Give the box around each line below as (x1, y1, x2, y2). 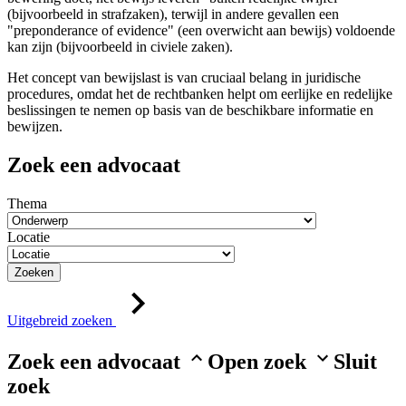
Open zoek (208, 349, 306, 373)
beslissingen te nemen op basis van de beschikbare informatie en (7, 102, 373, 119)
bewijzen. (7, 119, 63, 135)
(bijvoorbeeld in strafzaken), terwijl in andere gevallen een (7, 6, 339, 23)
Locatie (7, 228, 50, 245)
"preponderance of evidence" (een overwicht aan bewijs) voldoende (7, 23, 395, 39)
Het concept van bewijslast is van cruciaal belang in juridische (7, 70, 361, 86)
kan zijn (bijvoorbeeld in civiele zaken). (7, 39, 233, 55)
